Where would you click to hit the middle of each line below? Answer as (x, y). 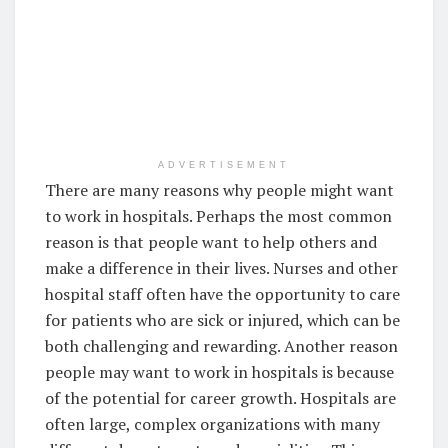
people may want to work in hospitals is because (219, 372)
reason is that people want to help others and (211, 242)
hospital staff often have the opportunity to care (222, 294)
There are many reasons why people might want (219, 190)
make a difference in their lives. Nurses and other (221, 268)
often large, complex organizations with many (212, 424)
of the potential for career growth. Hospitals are (220, 398)
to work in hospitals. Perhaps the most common (218, 216)
